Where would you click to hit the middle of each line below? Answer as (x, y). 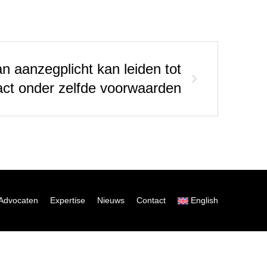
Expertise (67, 200)
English (204, 200)
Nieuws (111, 200)
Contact (151, 200)
